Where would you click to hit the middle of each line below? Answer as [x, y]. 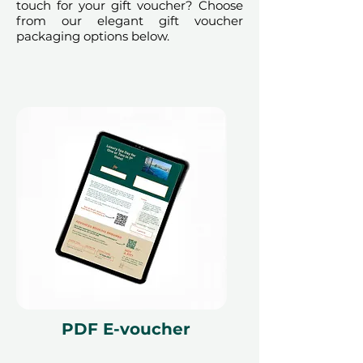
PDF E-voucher [126, 329]
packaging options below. [94, 36]
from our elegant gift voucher [130, 20]
